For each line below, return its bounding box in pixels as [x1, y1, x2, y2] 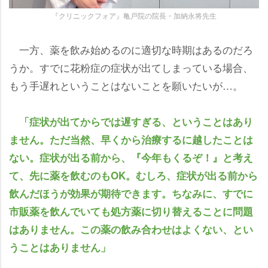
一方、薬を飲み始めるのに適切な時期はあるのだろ [9, 41, 253, 57]
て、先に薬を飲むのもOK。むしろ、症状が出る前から [9, 167, 258, 182]
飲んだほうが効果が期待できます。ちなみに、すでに [9, 185, 253, 200]
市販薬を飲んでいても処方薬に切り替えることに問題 [9, 203, 253, 218]
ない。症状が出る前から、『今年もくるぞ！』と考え [9, 150, 253, 165]
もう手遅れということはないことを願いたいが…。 [9, 77, 243, 93]
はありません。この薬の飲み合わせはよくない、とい [9, 221, 253, 236]
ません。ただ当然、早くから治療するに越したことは [9, 132, 253, 147]
